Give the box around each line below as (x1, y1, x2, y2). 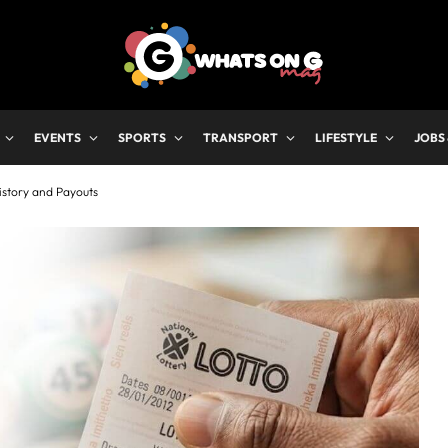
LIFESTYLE (315, 130, 377, 145)
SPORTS (118, 130, 166, 145)
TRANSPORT (203, 130, 278, 145)
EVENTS (34, 130, 81, 145)
